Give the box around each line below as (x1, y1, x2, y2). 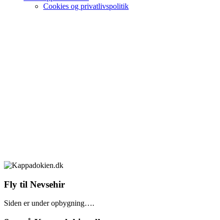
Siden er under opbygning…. (4, 199, 94, 208)
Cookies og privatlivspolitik (43, 2, 129, 10)
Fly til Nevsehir (4, 179, 65, 190)
